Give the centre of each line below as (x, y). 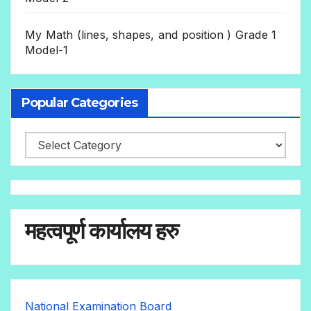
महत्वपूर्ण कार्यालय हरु (102, 230)
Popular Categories (79, 102)
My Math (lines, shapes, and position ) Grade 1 (151, 35)
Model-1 (47, 50)
